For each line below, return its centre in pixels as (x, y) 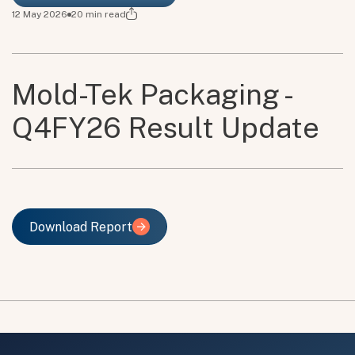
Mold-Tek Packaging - (151, 95)
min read (105, 15)
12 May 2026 (40, 15)
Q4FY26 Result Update (166, 128)
